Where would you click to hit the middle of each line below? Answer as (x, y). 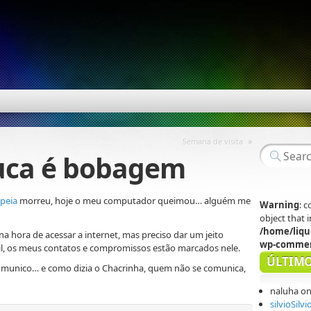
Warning (279, 205)
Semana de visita (213, 141)
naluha (284, 291)
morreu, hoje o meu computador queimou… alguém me (134, 201)
